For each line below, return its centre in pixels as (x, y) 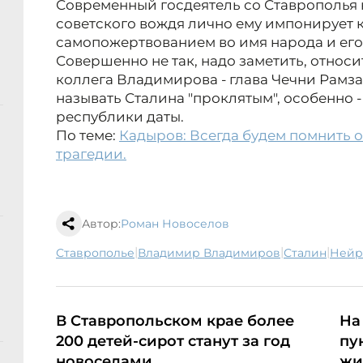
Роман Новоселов (175, 224)
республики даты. (120, 117)
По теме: (88, 136)
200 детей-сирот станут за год (173, 342)
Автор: (101, 224)
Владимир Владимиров (213, 253)
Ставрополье (99, 253)
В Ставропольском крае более (175, 321)
